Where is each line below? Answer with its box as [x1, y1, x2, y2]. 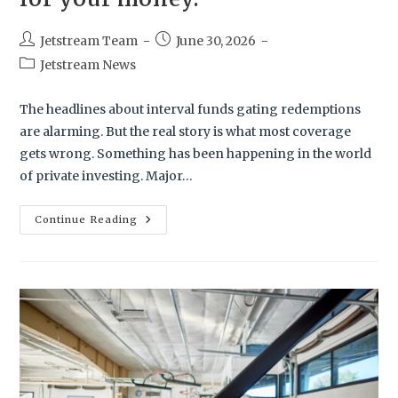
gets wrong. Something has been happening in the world [20, 145, 372, 162]
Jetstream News [40, 56, 137, 73]
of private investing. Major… [20, 167, 194, 184]
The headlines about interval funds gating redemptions [20, 100, 362, 117]
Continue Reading [35, 212, 139, 226]
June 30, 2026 [176, 32, 257, 49]
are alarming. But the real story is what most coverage [20, 123, 352, 139]
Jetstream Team [40, 32, 139, 49]
